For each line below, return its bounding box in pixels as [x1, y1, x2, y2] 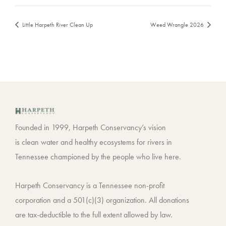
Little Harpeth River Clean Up [20, 20, 93, 29]
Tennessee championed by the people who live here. [15, 151, 189, 162]
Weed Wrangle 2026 [150, 20, 206, 29]
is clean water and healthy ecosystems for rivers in [15, 136, 172, 147]
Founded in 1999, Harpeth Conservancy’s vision [15, 122, 166, 133]
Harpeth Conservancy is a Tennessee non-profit [15, 180, 164, 191]
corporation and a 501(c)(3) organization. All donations [15, 195, 189, 206]
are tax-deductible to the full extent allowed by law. [15, 209, 173, 220]
